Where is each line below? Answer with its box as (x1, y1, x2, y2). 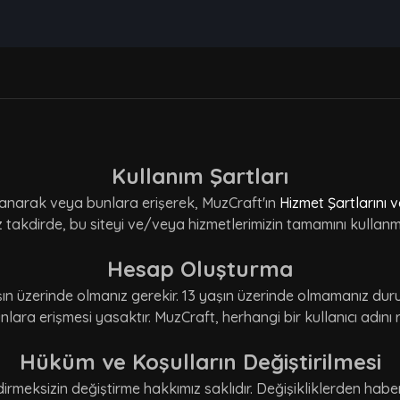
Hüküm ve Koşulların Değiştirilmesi (19, 348, 381, 376)
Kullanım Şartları (112, 162, 288, 190)
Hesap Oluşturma (107, 255, 293, 283)
